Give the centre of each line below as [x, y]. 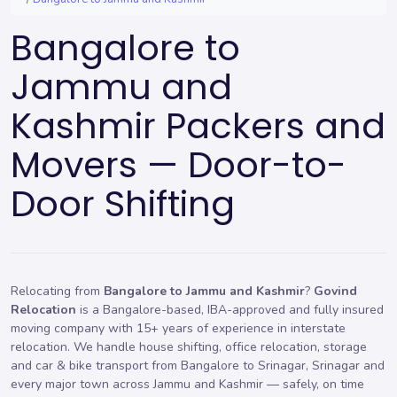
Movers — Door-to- [179, 165]
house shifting [179, 347]
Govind [335, 291]
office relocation [271, 347]
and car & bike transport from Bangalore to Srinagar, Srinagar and [198, 366]
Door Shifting [123, 204]
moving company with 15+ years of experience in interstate [178, 328]
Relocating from [57, 291]
